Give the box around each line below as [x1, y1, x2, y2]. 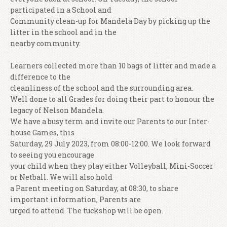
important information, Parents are [10, 194, 141, 204]
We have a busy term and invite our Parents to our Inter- [10, 116, 210, 126]
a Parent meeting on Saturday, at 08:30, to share [10, 183, 178, 193]
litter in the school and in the [10, 27, 117, 37]
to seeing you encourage [10, 149, 94, 160]
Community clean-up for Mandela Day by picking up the [10, 16, 210, 26]
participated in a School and [10, 5, 111, 15]
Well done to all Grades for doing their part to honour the [10, 94, 214, 104]
